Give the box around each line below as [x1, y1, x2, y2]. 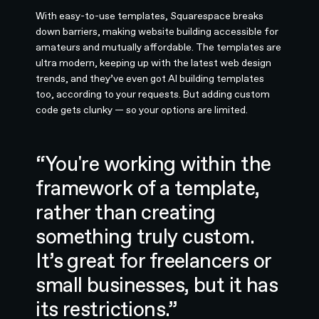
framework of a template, [36, 176, 260, 201]
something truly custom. [36, 224, 255, 249]
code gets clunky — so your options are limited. [36, 104, 249, 116]
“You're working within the [36, 152, 271, 177]
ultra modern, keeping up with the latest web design [36, 57, 272, 69]
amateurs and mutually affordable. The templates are [36, 41, 282, 53]
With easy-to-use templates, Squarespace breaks [36, 10, 264, 22]
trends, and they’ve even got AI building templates [36, 73, 265, 85]
